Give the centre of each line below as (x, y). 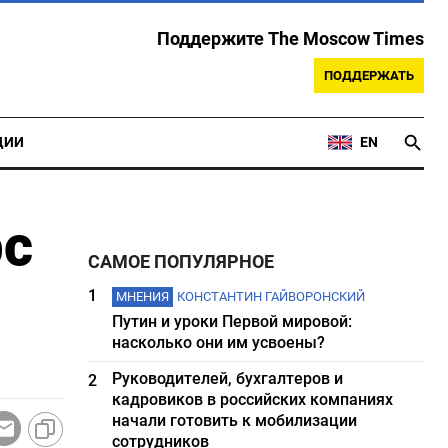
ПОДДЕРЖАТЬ (369, 75)
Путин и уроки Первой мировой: (232, 321)
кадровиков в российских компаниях (253, 399)
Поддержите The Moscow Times (290, 39)
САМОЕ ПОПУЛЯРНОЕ (181, 262)
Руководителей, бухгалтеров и (228, 378)
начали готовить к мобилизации (235, 420)
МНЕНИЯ (143, 296)
